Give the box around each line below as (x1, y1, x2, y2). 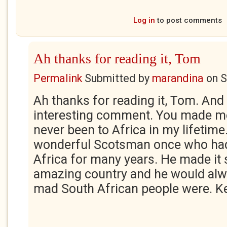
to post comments (155, 16, 222, 25)
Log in (133, 16, 155, 25)
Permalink (33, 72, 82, 85)
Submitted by (82, 72, 152, 85)
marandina (152, 72, 204, 85)
